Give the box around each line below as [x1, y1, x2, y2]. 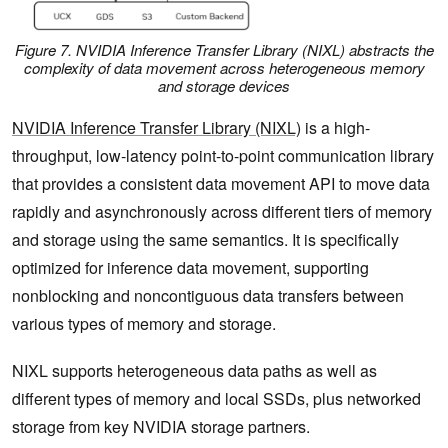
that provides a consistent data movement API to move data [12, 171, 430, 195]
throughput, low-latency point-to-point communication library [12, 143, 434, 167]
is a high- [301, 115, 370, 139]
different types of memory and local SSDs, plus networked [12, 386, 421, 410]
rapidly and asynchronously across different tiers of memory [12, 199, 432, 223]
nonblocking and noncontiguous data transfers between [12, 283, 404, 307]
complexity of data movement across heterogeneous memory [23, 56, 425, 78]
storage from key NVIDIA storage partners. [12, 414, 318, 438]
